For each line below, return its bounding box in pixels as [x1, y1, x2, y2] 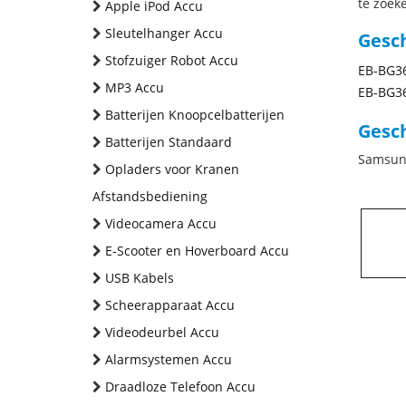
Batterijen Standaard [105, 133, 232, 150]
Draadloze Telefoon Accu [105, 378, 256, 395]
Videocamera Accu [105, 215, 217, 232]
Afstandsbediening [92, 188, 208, 205]
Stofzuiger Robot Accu [105, 52, 238, 69]
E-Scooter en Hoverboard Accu [105, 242, 289, 259]
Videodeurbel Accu [105, 324, 219, 341]
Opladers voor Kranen [105, 160, 239, 178]
